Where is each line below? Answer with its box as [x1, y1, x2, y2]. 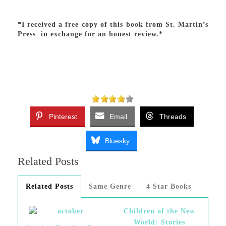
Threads [159, 112, 186, 121]
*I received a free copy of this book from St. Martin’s [17, 21, 209, 28]
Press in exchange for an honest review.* [17, 30, 163, 38]
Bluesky [105, 137, 130, 145]
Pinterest [48, 112, 77, 121]
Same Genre [88, 183, 131, 190]
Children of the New [123, 207, 195, 215]
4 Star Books [146, 183, 191, 190]
